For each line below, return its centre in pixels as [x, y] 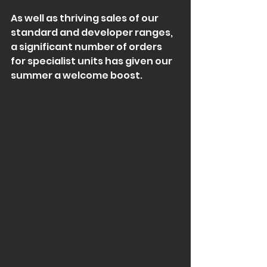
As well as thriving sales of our [86, 18]
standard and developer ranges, [93, 32]
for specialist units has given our [92, 61]
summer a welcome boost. [77, 75]
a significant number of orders [87, 47]
